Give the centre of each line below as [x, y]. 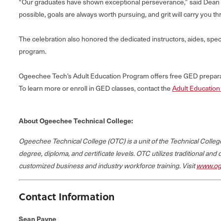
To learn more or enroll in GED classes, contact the [95, 88]
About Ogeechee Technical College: [76, 120]
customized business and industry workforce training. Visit [108, 165]
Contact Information [67, 196]
